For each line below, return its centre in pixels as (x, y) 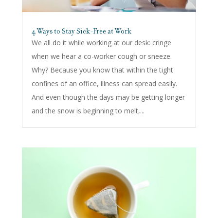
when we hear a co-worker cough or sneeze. (101, 56)
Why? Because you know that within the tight (102, 70)
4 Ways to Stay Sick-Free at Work (81, 31)
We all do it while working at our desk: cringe (101, 42)
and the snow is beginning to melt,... (88, 110)
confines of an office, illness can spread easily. (104, 83)
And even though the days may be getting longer (108, 97)
